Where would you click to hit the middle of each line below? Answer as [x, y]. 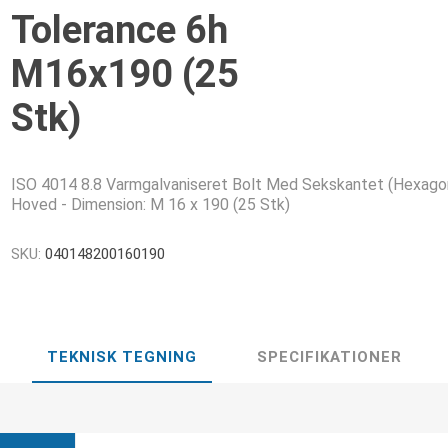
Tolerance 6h [120, 30]
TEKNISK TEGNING [121, 357]
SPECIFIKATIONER [329, 357]
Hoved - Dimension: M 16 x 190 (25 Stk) [151, 204]
